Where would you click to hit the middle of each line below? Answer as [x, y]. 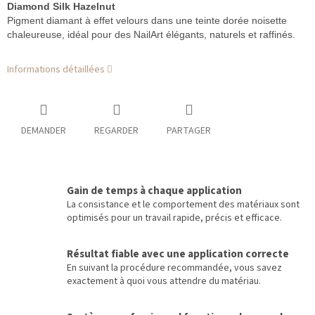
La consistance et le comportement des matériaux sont [183, 205]
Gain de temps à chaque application [154, 191]
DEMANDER [44, 131]
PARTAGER [189, 131]
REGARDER [116, 131]
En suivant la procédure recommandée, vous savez [174, 268]
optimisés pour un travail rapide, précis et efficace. [174, 218]
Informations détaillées [56, 70]
